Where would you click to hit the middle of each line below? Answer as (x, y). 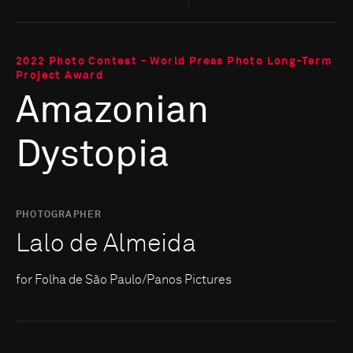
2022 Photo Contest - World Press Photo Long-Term (174, 62)
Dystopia (93, 156)
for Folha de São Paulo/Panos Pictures (124, 280)
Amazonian (112, 111)
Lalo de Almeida (106, 245)
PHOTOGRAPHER (59, 216)
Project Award (60, 76)
